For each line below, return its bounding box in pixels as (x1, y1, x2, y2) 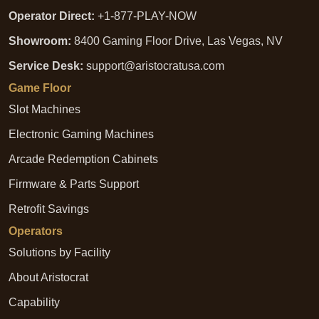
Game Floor (9, 82, 71, 94)
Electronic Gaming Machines (9, 128, 154, 140)
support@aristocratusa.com (86, 60, 224, 72)
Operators (9, 225, 63, 237)
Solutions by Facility (9, 246, 110, 258)
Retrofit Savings (9, 203, 89, 215)
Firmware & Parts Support (9, 178, 139, 190)
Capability (9, 296, 60, 308)
